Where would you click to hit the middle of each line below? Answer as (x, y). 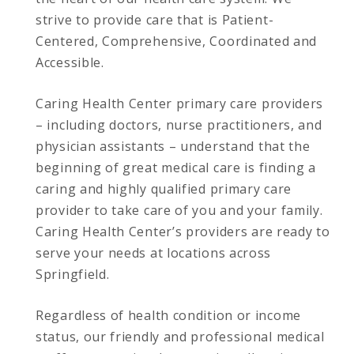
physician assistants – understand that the (173, 146)
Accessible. (70, 62)
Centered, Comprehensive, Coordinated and (177, 41)
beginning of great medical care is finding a (176, 167)
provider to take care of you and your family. (179, 210)
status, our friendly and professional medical (180, 336)
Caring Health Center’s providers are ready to (183, 231)
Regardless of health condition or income (169, 315)
